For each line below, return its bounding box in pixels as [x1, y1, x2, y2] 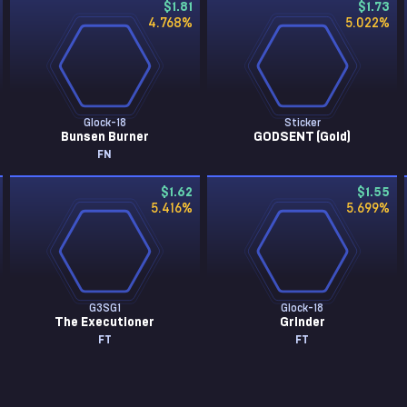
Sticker [283, 117, 321, 128]
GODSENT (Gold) [253, 131, 352, 144]
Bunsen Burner [60, 131, 149, 144]
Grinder [279, 316, 325, 329]
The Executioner [55, 316, 155, 329]
